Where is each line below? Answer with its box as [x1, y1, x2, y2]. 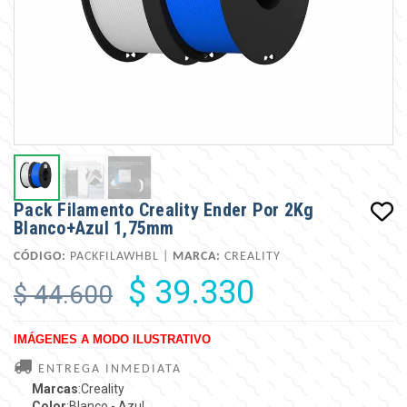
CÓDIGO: [14, 249, 66, 263]
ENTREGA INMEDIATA [34, 362, 182, 376]
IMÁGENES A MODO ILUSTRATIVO [14, 332, 211, 346]
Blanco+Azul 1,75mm [14, 216, 174, 239]
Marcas [32, 381, 78, 396]
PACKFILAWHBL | [66, 249, 173, 263]
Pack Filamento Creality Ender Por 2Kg [14, 198, 314, 221]
